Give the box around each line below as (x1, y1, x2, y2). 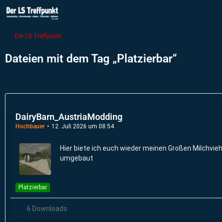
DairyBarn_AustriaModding (15, 111, 122, 122)
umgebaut (60, 154, 93, 162)
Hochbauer (15, 123, 45, 130)
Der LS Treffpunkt (15, 33, 61, 40)
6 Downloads (25, 204, 67, 213)
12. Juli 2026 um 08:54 (52, 123, 114, 130)
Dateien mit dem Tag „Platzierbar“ (5, 52, 177, 65)
